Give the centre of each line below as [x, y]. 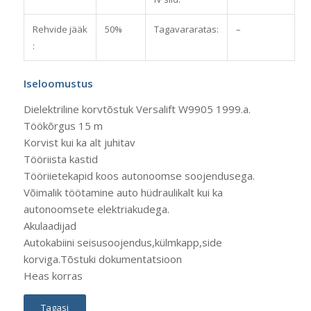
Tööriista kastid [60, 159]
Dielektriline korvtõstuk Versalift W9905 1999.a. [137, 109]
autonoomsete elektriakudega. [96, 209]
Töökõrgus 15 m [63, 125]
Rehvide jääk [60, 29]
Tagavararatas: [186, 29]
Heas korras [53, 275]
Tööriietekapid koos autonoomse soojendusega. [139, 175]
